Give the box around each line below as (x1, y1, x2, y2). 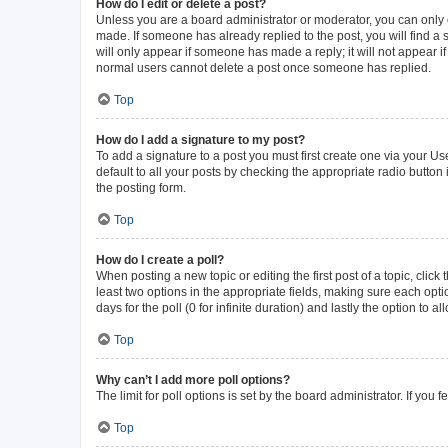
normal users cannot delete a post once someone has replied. (96, 60, 431, 75)
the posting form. (96, 180, 186, 195)
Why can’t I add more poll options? (96, 372, 290, 387)
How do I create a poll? (96, 252, 224, 267)
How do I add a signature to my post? (96, 132, 305, 147)
